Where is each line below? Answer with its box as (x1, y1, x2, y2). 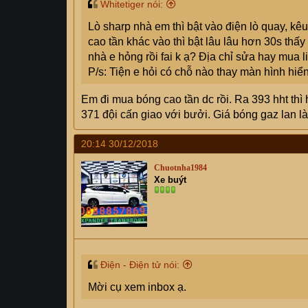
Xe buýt (154, 175, 186, 185)
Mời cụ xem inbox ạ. (88, 281, 186, 293)
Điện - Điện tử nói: (100, 259, 179, 270)
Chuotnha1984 (154, 163, 207, 173)
